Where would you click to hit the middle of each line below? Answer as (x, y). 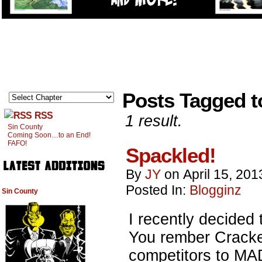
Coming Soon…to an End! (49, 135)
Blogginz (216, 190)
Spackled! (171, 155)
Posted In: (158, 190)
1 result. (154, 121)
